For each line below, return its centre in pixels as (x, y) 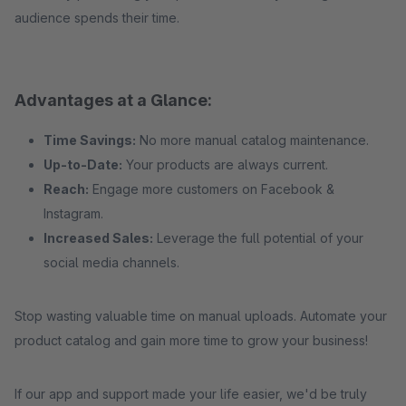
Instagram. (73, 213)
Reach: (66, 189)
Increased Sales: (98, 238)
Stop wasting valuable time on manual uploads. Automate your (201, 316)
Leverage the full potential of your (258, 238)
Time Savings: (90, 140)
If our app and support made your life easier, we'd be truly (191, 394)
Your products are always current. (225, 164)
